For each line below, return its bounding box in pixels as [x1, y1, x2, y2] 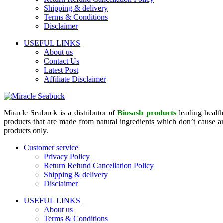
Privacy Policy [44, 152, 90, 161]
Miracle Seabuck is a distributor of [4, 108, 118, 117]
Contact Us [44, 56, 79, 65]
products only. [4, 126, 48, 135]
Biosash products [117, 108, 176, 117]
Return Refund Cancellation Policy [44, 161, 154, 170]
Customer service [24, 143, 78, 152]
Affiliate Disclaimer [44, 74, 106, 83]
